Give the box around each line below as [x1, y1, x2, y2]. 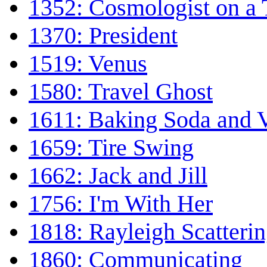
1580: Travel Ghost [29, 77, 213, 105]
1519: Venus [29, 49, 147, 77]
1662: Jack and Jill [29, 162, 207, 189]
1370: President [29, 21, 178, 49]
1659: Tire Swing [29, 133, 194, 161]
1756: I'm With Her [29, 190, 213, 217]
